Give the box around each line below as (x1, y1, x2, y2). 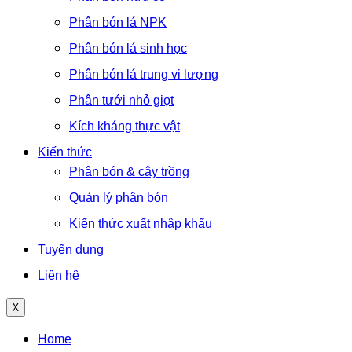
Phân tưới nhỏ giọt (69, 93, 174, 107)
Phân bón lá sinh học (69, 42, 187, 55)
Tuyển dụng (38, 243, 104, 256)
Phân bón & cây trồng (69, 165, 189, 178)
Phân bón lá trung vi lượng (69, 68, 218, 81)
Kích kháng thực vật (69, 119, 180, 133)
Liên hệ (38, 269, 79, 282)
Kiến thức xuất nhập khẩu (69, 217, 212, 230)
